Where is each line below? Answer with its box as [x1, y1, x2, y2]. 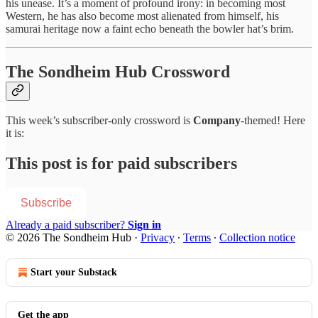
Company [193, 114, 241, 127]
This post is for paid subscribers [6, 154, 237, 173]
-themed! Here [241, 114, 305, 127]
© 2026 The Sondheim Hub [6, 231, 131, 244]
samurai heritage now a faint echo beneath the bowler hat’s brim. [6, 22, 294, 35]
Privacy [141, 231, 175, 244]
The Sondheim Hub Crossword [6, 62, 230, 81]
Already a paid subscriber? [6, 219, 128, 231]
